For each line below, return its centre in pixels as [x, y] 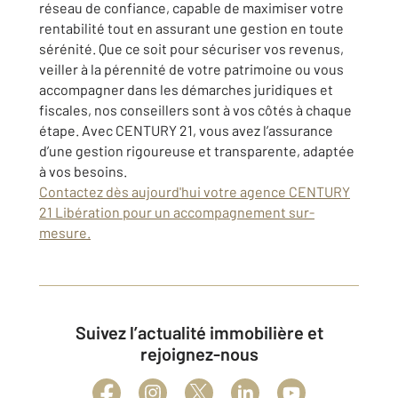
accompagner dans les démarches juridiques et [186, 89]
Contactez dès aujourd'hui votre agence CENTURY [195, 191]
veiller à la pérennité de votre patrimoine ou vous [191, 69]
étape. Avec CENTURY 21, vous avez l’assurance [186, 130]
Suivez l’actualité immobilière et [80, 332]
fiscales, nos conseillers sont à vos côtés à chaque [195, 110]
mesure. [65, 232]
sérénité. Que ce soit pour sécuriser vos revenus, [191, 48]
